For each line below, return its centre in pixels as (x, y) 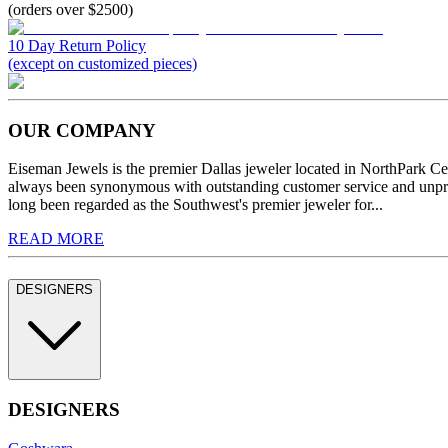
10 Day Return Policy (77, 45)
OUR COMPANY (82, 130)
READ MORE (56, 239)
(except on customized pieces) (102, 63)
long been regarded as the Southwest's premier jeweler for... (195, 205)
